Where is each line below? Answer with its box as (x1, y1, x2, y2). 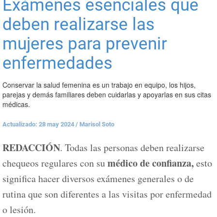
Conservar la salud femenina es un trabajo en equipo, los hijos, (2, 80, 196, 90)
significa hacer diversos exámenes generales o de (2, 172, 194, 185)
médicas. (2, 99, 30, 109)
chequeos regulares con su (2, 156, 108, 170)
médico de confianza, (108, 156, 196, 170)
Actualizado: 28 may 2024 (2, 121, 76, 128)
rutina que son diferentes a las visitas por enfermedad (2, 187, 212, 201)
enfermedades (2, 53, 112, 73)
